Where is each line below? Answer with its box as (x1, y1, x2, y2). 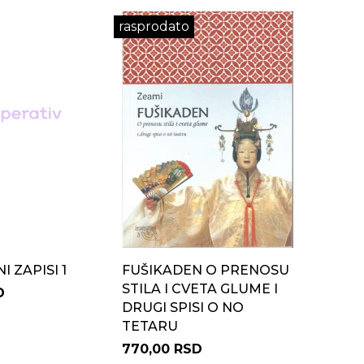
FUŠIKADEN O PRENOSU (121, 262, 289, 278)
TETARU (121, 318, 178, 334)
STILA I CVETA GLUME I (121, 281, 278, 297)
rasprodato (118, 19, 189, 34)
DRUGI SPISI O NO (121, 300, 244, 315)
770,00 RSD (121, 341, 202, 357)
